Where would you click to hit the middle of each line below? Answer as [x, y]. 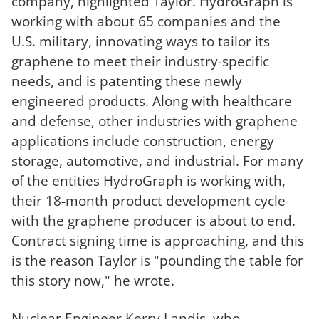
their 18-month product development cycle [148, 201]
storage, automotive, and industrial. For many [157, 161]
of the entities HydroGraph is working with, [148, 181]
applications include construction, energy [143, 141]
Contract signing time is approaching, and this [158, 241]
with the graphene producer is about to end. [153, 221]
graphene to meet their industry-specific [140, 61]
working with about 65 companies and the [146, 21]
